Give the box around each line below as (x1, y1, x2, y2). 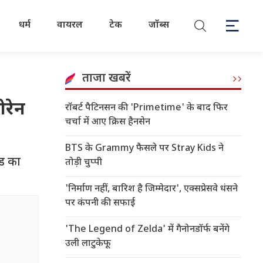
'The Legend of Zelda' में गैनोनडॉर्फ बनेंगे (65, 224, 230, 236)
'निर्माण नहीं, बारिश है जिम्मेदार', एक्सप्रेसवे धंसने (65, 183, 238, 195)
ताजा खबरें (82, 71, 131, 86)
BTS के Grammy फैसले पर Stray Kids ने (65, 143, 224, 155)
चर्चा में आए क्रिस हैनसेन (65, 116, 150, 129)
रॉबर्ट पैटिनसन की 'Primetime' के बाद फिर (65, 102, 228, 114)
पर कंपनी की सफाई (65, 197, 135, 210)
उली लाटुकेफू (65, 238, 111, 250)
